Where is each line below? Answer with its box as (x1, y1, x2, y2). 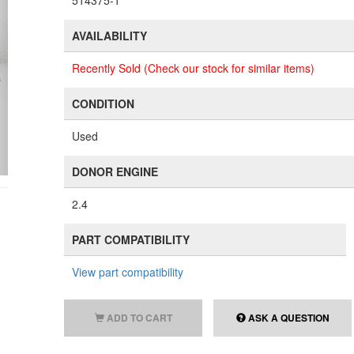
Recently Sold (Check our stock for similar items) (72, 60, 315, 76)
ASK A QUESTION (245, 311, 330, 325)
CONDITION (72, 96, 135, 111)
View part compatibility (72, 264, 184, 280)
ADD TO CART (106, 311, 172, 325)
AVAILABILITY (72, 28, 148, 43)
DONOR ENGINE (72, 164, 159, 179)
